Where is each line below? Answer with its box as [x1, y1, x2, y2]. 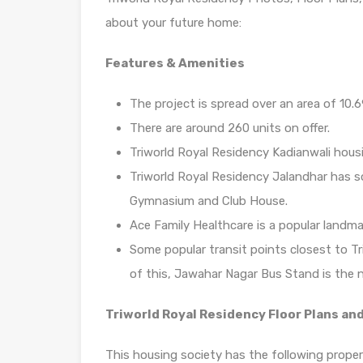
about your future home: [105, 15, 241, 30]
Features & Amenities [105, 56, 245, 70]
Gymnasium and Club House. [130, 194, 288, 208]
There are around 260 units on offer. [130, 121, 330, 135]
